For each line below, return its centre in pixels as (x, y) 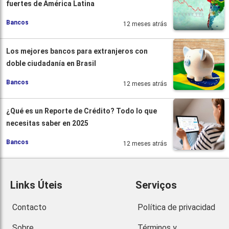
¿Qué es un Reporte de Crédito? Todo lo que (82, 111)
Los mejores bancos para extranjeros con (77, 51)
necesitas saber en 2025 (47, 123)
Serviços (156, 185)
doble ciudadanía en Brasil (51, 63)
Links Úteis (36, 185)
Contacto (29, 207)
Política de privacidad (176, 207)
